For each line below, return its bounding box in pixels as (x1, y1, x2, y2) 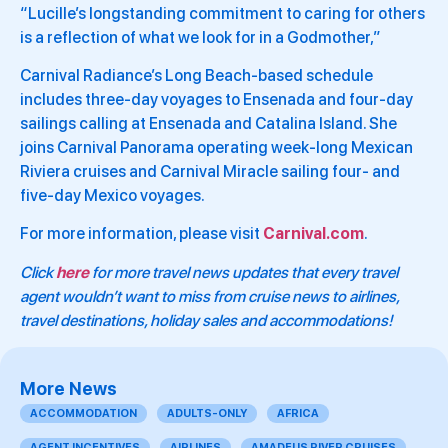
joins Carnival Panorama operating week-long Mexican (20, 137, 413, 157)
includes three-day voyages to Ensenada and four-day (20, 89, 413, 109)
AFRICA (277, 407, 319, 421)
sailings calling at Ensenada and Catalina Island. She (20, 113, 397, 133)
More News (20, 378, 117, 400)
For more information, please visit (20, 224, 263, 244)
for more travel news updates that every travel (89, 262, 398, 282)
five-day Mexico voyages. (20, 185, 205, 205)
